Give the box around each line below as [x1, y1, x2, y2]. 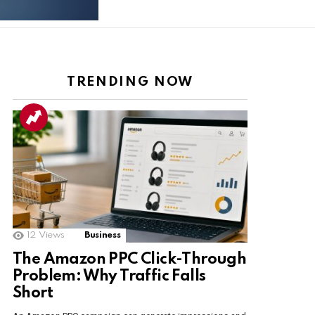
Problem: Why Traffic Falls [13, 269, 206, 285]
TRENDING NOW [67, 75, 193, 89]
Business [84, 231, 121, 240]
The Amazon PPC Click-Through [13, 252, 247, 268]
